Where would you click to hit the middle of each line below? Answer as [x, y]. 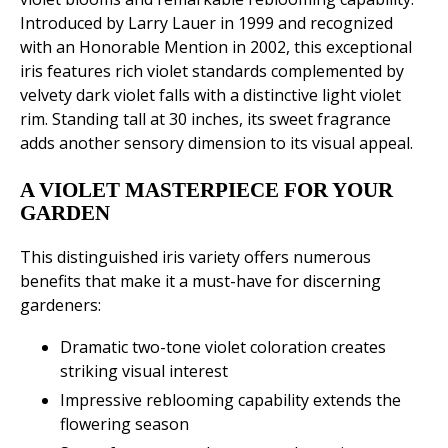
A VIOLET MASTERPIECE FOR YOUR [206, 190]
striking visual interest [144, 371]
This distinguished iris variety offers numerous [195, 257]
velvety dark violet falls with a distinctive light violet [210, 95]
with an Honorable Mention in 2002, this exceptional [216, 47]
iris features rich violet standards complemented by [212, 71]
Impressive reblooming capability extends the [230, 400]
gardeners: [60, 305]
